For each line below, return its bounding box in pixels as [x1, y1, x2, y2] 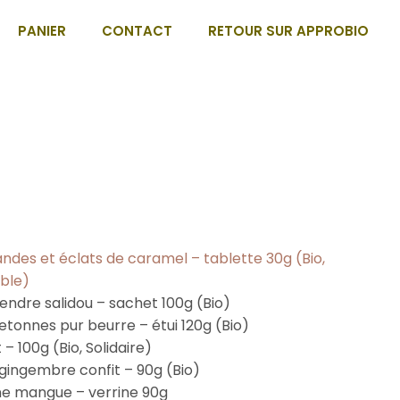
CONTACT [102, 21, 173, 40]
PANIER [18, 21, 67, 40]
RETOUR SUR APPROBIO [208, 21, 370, 40]
